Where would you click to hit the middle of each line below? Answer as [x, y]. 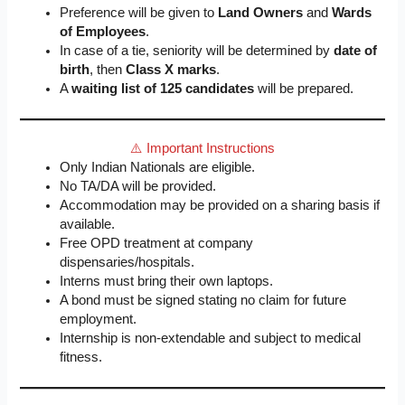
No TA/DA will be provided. [138, 186]
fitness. [81, 357]
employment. [99, 319]
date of [356, 51]
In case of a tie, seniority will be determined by [197, 51]
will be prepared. [304, 89]
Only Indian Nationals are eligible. [158, 167]
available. [88, 224]
